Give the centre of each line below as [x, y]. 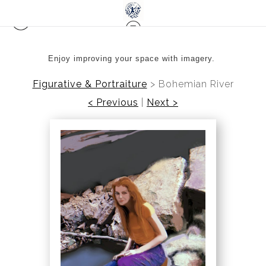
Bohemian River [196, 84]
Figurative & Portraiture [90, 84]
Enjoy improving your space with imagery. [133, 58]
